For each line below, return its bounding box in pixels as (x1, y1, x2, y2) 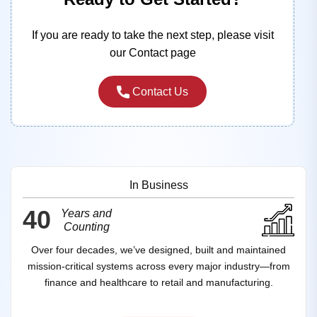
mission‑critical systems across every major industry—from (27, 260, 290, 272)
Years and (61, 207, 112, 219)
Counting (63, 220, 110, 233)
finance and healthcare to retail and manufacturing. (44, 276, 273, 288)
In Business (129, 178, 188, 191)
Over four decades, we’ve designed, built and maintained (31, 243, 286, 255)
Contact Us (129, 85, 188, 98)
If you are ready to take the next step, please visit (31, 28, 274, 41)
